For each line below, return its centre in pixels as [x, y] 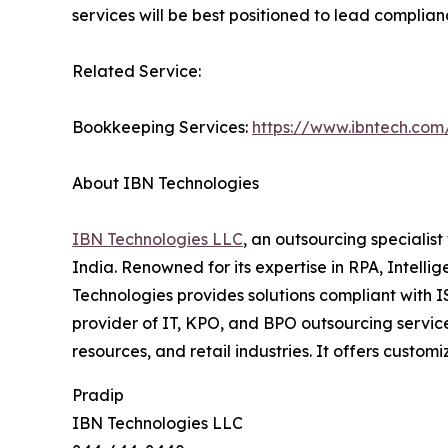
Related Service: [143, 70]
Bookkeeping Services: [162, 126]
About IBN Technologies [187, 182]
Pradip [98, 394]
